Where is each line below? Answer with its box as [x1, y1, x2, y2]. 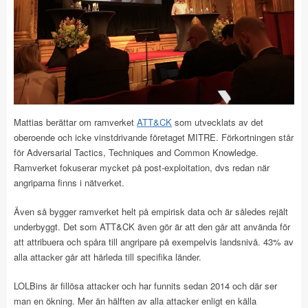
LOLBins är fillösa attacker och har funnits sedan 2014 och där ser [14, 279, 277, 292]
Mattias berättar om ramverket [14, 115, 137, 129]
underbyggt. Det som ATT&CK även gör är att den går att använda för [14, 220, 290, 233]
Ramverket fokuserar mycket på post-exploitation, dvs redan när [14, 161, 269, 174]
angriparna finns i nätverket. [14, 176, 124, 189]
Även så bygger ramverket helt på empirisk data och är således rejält [14, 205, 288, 218]
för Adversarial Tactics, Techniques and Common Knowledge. [14, 146, 258, 159]
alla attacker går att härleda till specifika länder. [14, 250, 201, 263]
